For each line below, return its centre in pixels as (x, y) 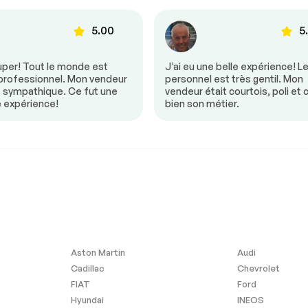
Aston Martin (98, 252)
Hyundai (88, 299)
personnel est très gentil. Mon (234, 78)
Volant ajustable (137, 24)
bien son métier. (202, 103)
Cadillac (88, 268)
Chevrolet (258, 268)
